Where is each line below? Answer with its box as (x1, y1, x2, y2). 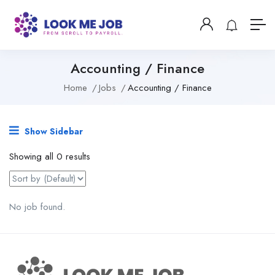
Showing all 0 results (9, 149, 90, 163)
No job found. (9, 199, 65, 214)
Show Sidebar (22, 125, 83, 137)
